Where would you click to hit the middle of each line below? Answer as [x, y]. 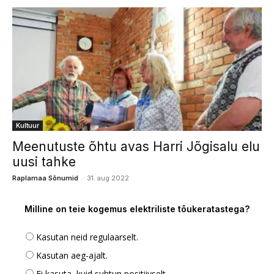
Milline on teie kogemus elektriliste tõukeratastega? [137, 209]
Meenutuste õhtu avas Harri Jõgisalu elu [136, 146]
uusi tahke [44, 161]
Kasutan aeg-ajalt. [72, 255]
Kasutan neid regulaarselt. [87, 237]
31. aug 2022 [108, 178]
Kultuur [28, 125]
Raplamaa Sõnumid [45, 178]
